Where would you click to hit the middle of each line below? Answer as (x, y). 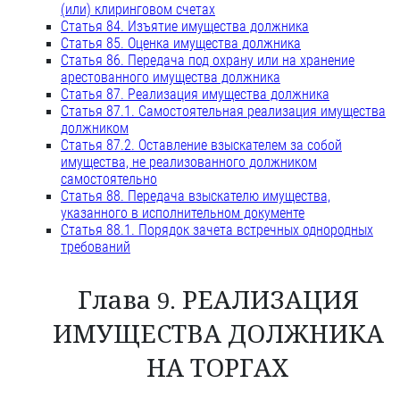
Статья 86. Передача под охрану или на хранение (208, 61)
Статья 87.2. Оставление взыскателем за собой (201, 146)
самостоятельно (109, 179)
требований (96, 247)
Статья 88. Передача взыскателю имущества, (196, 196)
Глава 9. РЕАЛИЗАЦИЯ (218, 301)
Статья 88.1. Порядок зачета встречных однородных (217, 230)
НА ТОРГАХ (218, 369)
